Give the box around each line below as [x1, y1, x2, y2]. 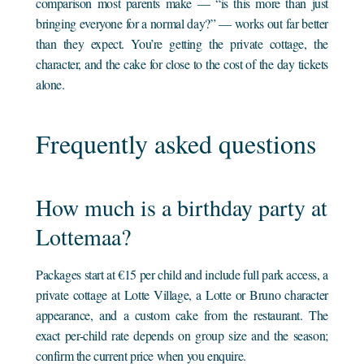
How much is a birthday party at [36, 191, 328, 223]
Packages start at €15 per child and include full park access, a [36, 265, 328, 283]
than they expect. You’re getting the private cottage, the [36, 34, 328, 52]
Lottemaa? [36, 220, 132, 252]
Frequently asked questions [36, 125, 317, 161]
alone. [36, 75, 65, 93]
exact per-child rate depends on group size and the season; [36, 326, 328, 344]
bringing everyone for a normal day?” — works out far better [36, 14, 328, 32]
